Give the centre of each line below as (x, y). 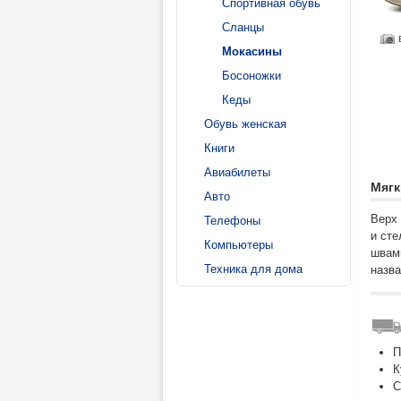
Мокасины (252, 51)
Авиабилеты (237, 172)
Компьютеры (239, 245)
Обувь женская (245, 124)
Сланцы (243, 27)
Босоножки (252, 76)
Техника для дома (253, 269)
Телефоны (232, 221)
